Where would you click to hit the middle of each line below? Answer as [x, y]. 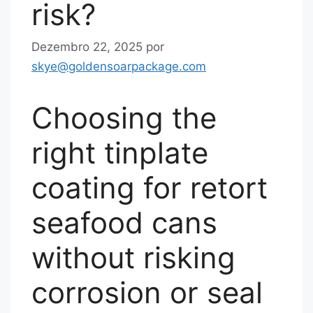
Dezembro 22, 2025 [87, 46]
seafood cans [124, 222]
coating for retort [150, 187]
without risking [133, 257]
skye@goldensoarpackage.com [119, 66]
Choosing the [124, 117]
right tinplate [120, 152]
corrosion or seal [147, 292]
